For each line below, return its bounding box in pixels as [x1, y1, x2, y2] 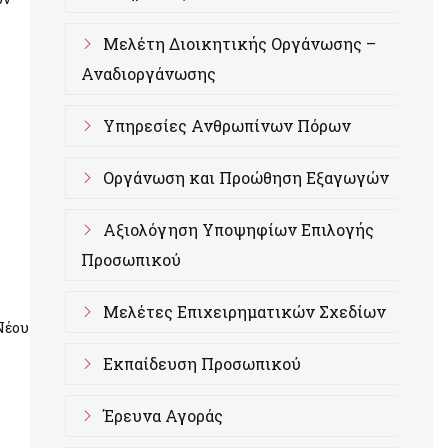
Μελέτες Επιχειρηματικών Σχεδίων [103, 301, 386, 322]
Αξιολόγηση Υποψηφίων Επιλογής [103, 219, 374, 240]
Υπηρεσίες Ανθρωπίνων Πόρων [103, 115, 351, 136]
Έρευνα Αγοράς [103, 405, 223, 426]
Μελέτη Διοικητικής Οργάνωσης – [103, 33, 376, 54]
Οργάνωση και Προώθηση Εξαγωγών [103, 167, 389, 188]
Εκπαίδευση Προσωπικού [103, 353, 301, 374]
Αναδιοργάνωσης [81, 63, 216, 84]
